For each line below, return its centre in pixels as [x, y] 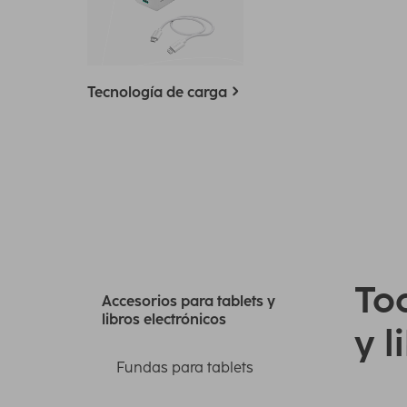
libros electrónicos [164, 320]
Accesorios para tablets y [189, 302]
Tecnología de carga [157, 93]
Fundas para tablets [185, 368]
